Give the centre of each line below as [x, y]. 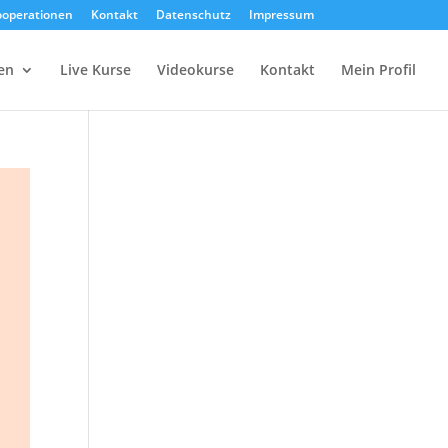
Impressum [281, 14]
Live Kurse [95, 69]
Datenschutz [193, 14]
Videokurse [195, 69]
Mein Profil [378, 69]
